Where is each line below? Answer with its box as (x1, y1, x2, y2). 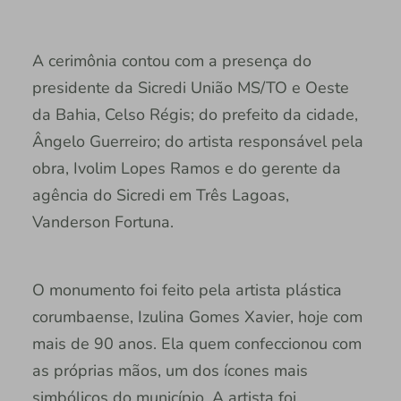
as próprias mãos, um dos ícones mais (31, 359, 308, 381)
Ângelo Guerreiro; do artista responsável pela (31, 130, 363, 152)
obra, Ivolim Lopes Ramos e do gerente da (31, 157, 341, 179)
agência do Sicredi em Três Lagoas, (31, 183, 289, 206)
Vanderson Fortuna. (31, 210, 174, 233)
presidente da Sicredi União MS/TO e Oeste (31, 76, 349, 98)
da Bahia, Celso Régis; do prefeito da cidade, (31, 103, 358, 125)
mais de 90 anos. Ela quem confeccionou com (31, 332, 362, 354)
